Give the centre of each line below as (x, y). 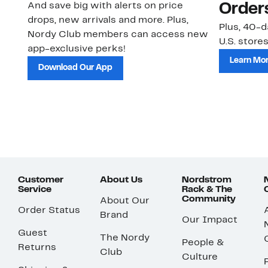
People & (203, 243)
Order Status (49, 211)
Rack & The (207, 190)
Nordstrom (207, 180)
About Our (125, 201)
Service (35, 190)
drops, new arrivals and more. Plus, (108, 21)
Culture (200, 258)
